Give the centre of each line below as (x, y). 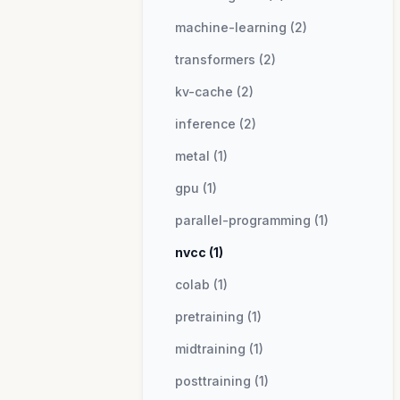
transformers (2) (225, 59)
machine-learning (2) (241, 27)
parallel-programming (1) (252, 220)
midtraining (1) (219, 349)
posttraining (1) (222, 381)
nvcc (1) (199, 252)
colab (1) (201, 284)
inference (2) (216, 124)
